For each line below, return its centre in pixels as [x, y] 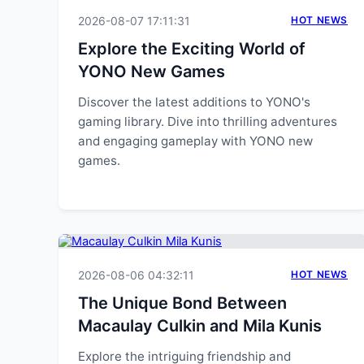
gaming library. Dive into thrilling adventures [208, 121]
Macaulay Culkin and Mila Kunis [200, 326]
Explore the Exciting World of [192, 49]
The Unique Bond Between [182, 303]
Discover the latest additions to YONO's [194, 102]
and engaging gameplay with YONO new [195, 141]
